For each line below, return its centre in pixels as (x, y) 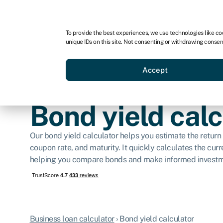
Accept (155, 70)
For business (45, 13)
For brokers (160, 13)
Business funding (135, 57)
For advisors (103, 13)
